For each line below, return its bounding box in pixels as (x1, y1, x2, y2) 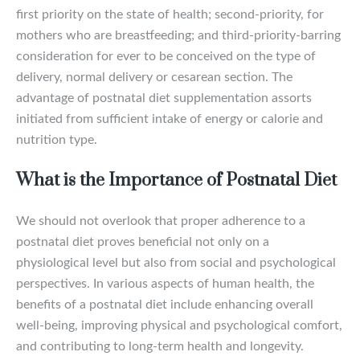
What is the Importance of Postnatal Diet (16, 169, 337, 191)
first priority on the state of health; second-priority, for (16, 7, 324, 21)
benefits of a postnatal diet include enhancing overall (16, 297, 313, 311)
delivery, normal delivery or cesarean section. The (16, 70, 292, 84)
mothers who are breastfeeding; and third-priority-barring (16, 28, 341, 42)
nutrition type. (16, 133, 100, 146)
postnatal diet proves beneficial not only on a (16, 235, 269, 248)
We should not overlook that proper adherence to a (16, 214, 305, 227)
